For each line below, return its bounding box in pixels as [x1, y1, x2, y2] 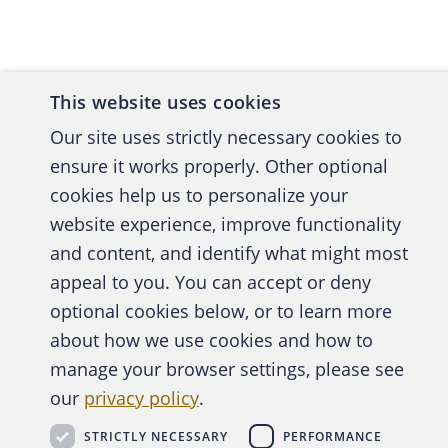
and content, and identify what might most [50, 241, 408, 265]
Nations [374, 143, 442, 167]
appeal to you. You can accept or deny [50, 270, 371, 294]
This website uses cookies [50, 90, 281, 114]
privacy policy [84, 386, 199, 410]
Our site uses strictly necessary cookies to [50, 125, 402, 149]
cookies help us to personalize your [50, 183, 348, 207]
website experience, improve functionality [50, 212, 401, 236]
